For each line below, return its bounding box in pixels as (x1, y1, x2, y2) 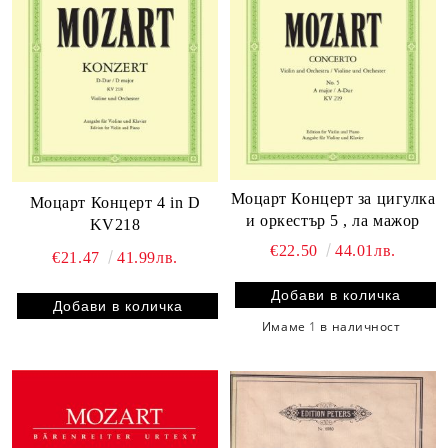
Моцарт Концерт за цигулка (230, 190, 436, 208)
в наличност (316, 318, 405, 336)
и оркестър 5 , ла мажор (246, 212, 420, 230)
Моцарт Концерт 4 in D (29, 193, 201, 211)
